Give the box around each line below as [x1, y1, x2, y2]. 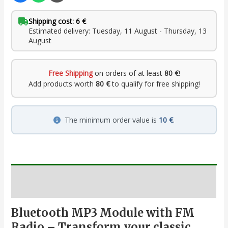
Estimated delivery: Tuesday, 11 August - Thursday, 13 [28, 26, 207, 36]
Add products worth [28, 79, 96, 89]
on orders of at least [92, 68, 164, 78]
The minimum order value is [65, 115, 159, 125]
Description [11, 183, 51, 193]
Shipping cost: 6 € [28, 16, 87, 26]
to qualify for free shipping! [109, 79, 200, 89]
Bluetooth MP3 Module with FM [11, 205, 195, 220]
